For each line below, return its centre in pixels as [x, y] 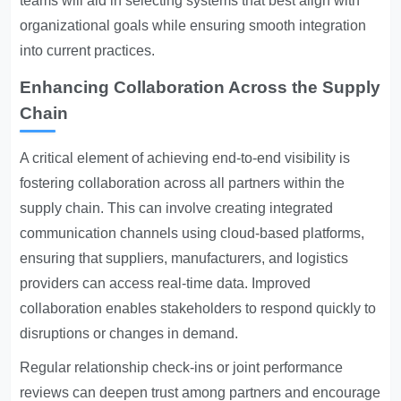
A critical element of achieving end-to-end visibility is [185, 158]
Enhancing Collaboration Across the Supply [200, 87]
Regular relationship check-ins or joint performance [182, 367]
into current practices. [88, 51]
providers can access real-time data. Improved [166, 283]
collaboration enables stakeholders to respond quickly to [198, 308]
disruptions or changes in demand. [129, 333]
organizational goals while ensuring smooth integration [193, 26]
